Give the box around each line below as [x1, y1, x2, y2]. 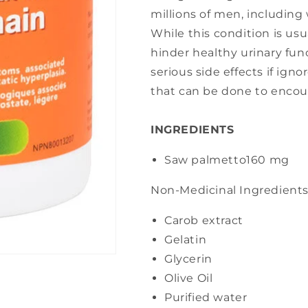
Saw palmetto [164, 153, 247, 166]
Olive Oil [164, 272, 213, 285]
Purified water [164, 291, 247, 304]
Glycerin [164, 252, 212, 265]
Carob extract [164, 214, 243, 227]
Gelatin [164, 233, 207, 246]
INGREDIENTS [151, 123, 234, 136]
